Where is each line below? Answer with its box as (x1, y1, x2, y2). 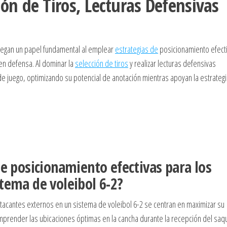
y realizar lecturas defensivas (128, 57, 216, 69)
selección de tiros (75, 57, 128, 69)
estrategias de (115, 43, 158, 55)
